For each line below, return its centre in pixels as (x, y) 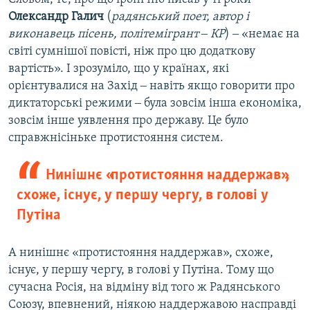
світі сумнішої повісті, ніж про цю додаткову (132, 51)
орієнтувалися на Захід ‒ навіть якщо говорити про (152, 86)
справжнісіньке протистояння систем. (116, 138)
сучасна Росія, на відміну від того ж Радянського (144, 287)
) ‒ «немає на (262, 34)
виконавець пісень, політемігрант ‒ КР (117, 34)
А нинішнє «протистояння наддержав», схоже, (141, 253)
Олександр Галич (56, 17)
